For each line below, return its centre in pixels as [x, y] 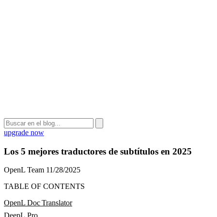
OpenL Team [24, 170]
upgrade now [24, 132]
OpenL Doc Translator [38, 203]
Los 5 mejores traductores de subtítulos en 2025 [98, 151]
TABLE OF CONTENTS [44, 186]
